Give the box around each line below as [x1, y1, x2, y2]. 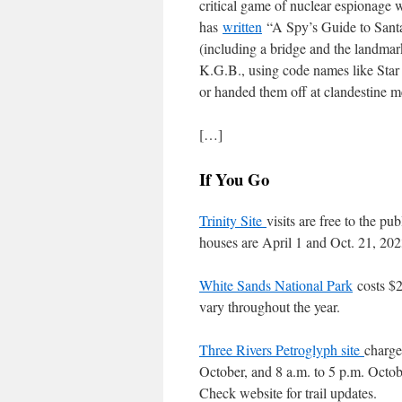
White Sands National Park [199, 275, 353, 294]
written [223, 17, 262, 36]
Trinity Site [199, 211, 267, 230]
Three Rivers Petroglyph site [199, 340, 364, 359]
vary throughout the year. [199, 297, 340, 316]
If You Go [199, 167, 269, 191]
